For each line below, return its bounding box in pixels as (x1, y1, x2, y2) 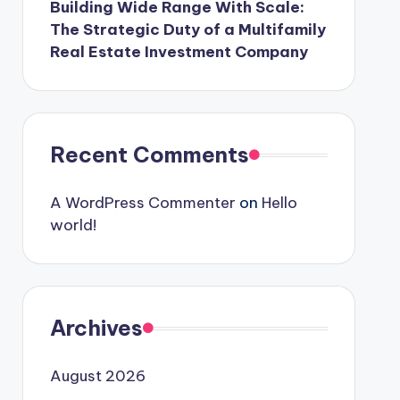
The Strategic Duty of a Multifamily (49, 20, 326, 39)
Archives (49, 314, 143, 341)
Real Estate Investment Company (49, 42, 308, 62)
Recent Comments (49, 141, 249, 168)
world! (49, 215, 96, 235)
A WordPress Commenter (49, 193, 236, 212)
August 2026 (49, 366, 146, 386)
